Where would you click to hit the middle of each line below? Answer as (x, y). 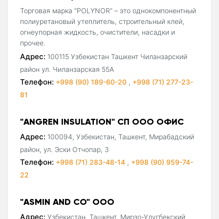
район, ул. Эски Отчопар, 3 (65, 149)
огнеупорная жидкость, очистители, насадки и (98, 32)
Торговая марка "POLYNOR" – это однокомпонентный (108, 10)
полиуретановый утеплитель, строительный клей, (102, 21)
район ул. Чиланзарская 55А (67, 69)
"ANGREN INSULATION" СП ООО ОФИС (102, 121)
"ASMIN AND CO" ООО (67, 201)
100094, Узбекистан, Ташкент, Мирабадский (121, 136)
